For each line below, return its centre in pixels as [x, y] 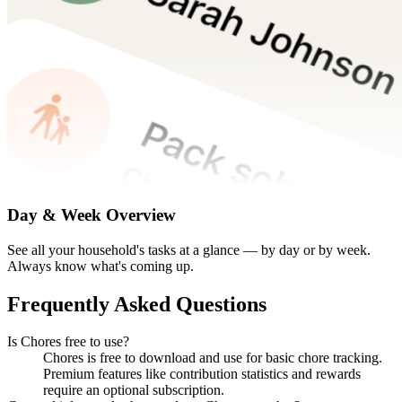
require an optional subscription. [134, 390]
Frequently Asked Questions [137, 304]
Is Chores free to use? [68, 342]
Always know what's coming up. [100, 266]
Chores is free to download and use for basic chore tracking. [213, 358]
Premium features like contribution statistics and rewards [202, 374]
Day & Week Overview [92, 214]
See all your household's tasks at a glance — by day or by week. [189, 249]
